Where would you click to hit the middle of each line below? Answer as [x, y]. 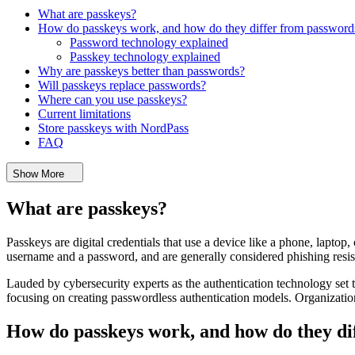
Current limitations [84, 114]
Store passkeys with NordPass [113, 128]
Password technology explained [149, 43]
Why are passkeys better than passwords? [141, 71]
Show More [38, 174]
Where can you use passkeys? [113, 100]
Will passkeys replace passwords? [122, 86]
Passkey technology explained [145, 57]
